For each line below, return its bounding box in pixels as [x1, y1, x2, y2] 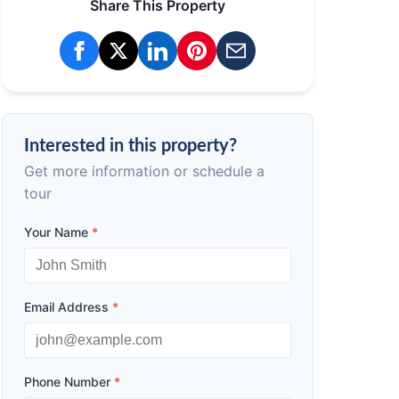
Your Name [24, 224, 92, 240]
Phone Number [24, 374, 114, 389]
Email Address [24, 299, 112, 314]
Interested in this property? [24, 137, 237, 155]
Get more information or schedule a [24, 162, 265, 180]
